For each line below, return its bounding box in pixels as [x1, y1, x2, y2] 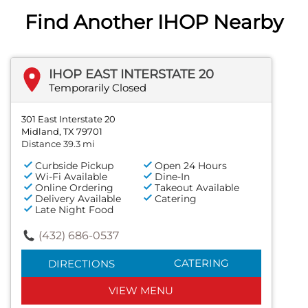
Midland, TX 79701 [21, 125, 102, 137]
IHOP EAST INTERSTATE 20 [49, 66, 214, 82]
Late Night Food [35, 203, 113, 216]
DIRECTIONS [47, 256, 115, 270]
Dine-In [155, 170, 190, 183]
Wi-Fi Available [35, 170, 107, 183]
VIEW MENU [109, 283, 174, 297]
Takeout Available [155, 181, 240, 194]
